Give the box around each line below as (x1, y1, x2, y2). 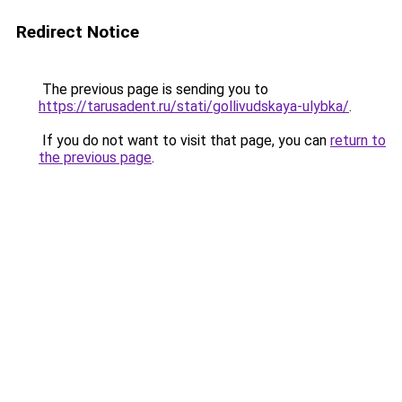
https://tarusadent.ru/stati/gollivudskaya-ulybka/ (39, 98, 349, 115)
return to (330, 132, 386, 149)
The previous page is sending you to (39, 81, 268, 98)
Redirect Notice (16, 22, 139, 42)
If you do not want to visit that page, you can (39, 132, 330, 149)
